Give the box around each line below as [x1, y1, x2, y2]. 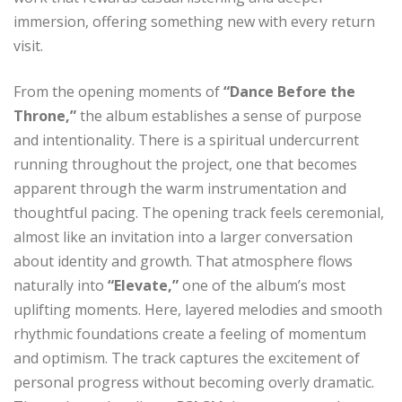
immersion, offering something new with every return [13, 11, 375, 31]
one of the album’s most [182, 275, 345, 295]
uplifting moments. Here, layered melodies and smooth [13, 299, 382, 319]
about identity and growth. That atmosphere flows [13, 250, 353, 271]
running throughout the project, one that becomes [13, 153, 357, 174]
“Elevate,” [104, 275, 182, 295]
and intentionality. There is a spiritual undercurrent [13, 129, 359, 150]
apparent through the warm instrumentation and [13, 178, 346, 198]
